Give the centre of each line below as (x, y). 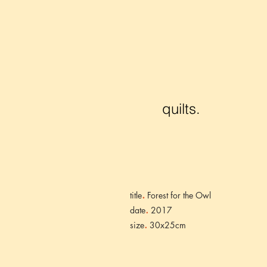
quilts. (181, 109)
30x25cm (167, 225)
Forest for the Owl (178, 195)
